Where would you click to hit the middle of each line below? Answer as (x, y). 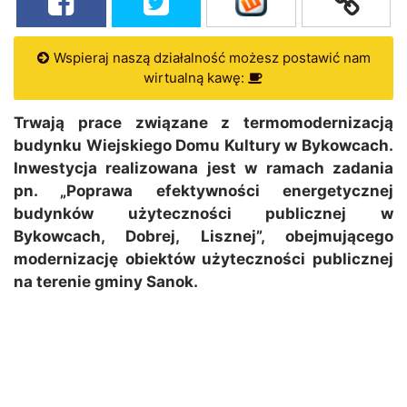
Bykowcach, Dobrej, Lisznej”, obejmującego (203, 237)
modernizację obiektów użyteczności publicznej (203, 259)
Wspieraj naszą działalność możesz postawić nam (210, 58)
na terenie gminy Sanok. (106, 282)
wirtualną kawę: (196, 78)
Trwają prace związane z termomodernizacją (203, 123)
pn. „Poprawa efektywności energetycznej (203, 191)
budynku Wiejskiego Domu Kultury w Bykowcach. (203, 146)
